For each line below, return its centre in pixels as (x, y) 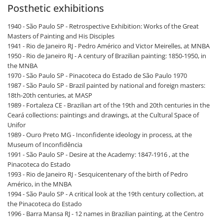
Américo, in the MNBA (39, 184)
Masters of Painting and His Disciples (61, 36)
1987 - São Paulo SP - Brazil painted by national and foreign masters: (106, 85)
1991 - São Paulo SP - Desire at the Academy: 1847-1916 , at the (98, 154)
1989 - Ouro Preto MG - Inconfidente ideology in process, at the (100, 135)
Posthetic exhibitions (56, 8)
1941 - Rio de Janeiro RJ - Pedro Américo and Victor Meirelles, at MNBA (109, 46)
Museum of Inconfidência (45, 145)
